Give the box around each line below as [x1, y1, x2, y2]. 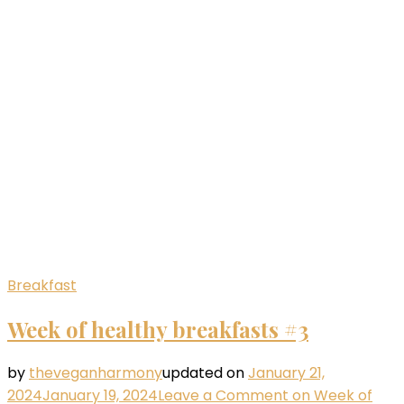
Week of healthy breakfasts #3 [7, 315, 308, 344]
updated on [162, 363, 248, 384]
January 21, [248, 363, 325, 384]
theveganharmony [29, 363, 162, 384]
